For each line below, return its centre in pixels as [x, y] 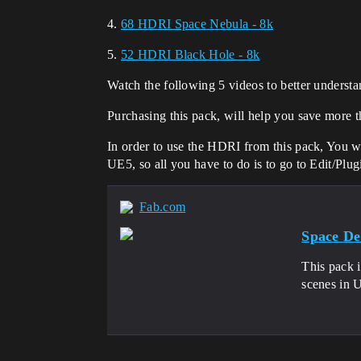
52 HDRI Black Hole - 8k [190, 54]
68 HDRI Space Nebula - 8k [197, 24]
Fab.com [163, 207]
